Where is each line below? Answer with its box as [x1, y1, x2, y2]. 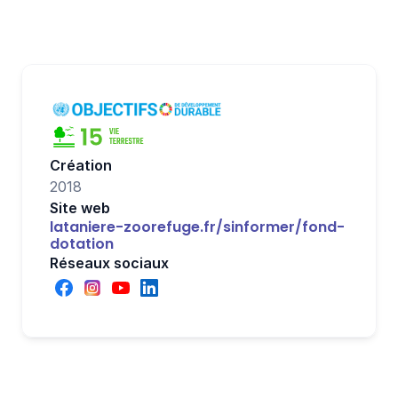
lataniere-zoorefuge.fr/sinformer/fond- [50, 217, 345, 237]
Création [50, 156, 112, 174]
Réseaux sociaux [50, 254, 169, 272]
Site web [50, 199, 110, 217]
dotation [50, 234, 114, 254]
